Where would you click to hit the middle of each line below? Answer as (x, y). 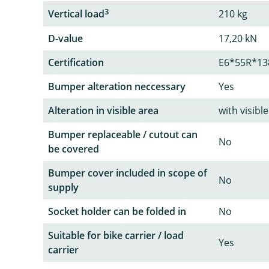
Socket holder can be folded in (117, 212)
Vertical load (76, 14)
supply (63, 188)
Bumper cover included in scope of (128, 173)
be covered (74, 149)
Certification (76, 63)
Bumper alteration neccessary (117, 87)
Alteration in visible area (103, 111)
